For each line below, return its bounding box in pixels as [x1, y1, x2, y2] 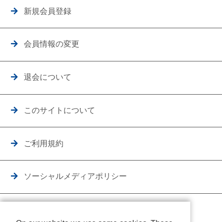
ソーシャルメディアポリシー [24, 172, 127, 181]
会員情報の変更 [24, 40, 80, 49]
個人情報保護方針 [24, 205, 88, 214]
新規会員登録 [24, 6, 72, 15]
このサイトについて [24, 106, 96, 114]
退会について [24, 73, 72, 82]
